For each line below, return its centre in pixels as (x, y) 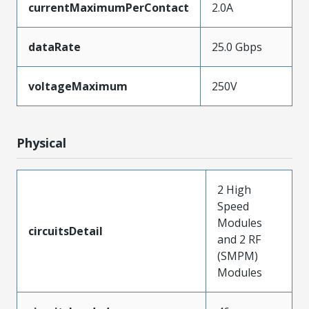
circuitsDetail (66, 231)
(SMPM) (238, 256)
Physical (41, 142)
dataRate (54, 47)
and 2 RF (239, 239)
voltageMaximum (78, 86)
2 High (234, 189)
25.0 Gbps (237, 47)
